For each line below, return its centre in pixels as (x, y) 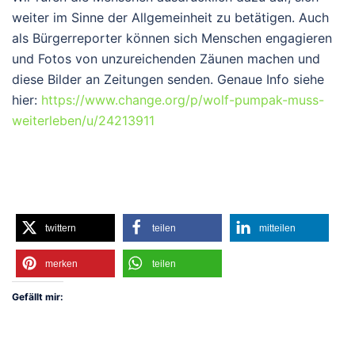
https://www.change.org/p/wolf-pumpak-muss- (183, 100)
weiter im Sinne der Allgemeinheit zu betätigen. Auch (170, 18)
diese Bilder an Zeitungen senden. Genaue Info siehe (168, 80)
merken (61, 264)
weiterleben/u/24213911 (83, 121)
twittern (61, 229)
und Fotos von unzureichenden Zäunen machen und (166, 59)
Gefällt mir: (38, 297)
